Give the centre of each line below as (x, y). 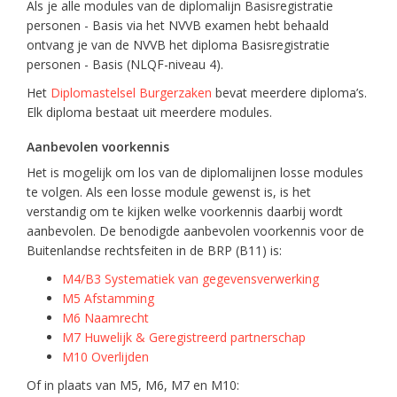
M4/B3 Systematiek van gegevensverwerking (191, 279)
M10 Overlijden (105, 357)
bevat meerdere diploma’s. (289, 93)
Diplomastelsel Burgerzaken (131, 93)
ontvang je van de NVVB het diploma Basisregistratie (178, 45)
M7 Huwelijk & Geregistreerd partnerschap (184, 337)
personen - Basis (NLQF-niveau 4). (125, 64)
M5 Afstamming (108, 298)
